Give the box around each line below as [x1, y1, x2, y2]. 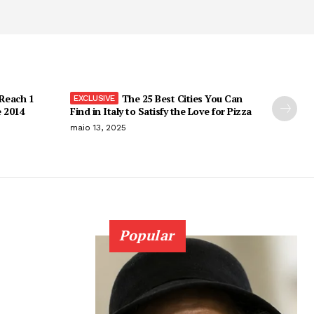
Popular [119, 225, 175, 245]
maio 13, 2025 [70, 122, 126, 132]
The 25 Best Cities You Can [121, 91, 243, 105]
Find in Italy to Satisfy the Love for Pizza [70, 104, 252, 118]
